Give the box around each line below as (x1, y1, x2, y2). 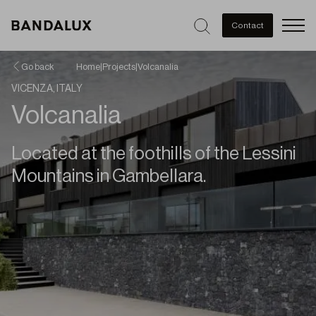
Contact (231, 21, 264, 30)
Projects (102, 63, 135, 71)
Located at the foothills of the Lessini (11, 145, 296, 163)
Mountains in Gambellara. (11, 167, 206, 186)
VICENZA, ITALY (11, 84, 83, 94)
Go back (21, 63, 54, 71)
